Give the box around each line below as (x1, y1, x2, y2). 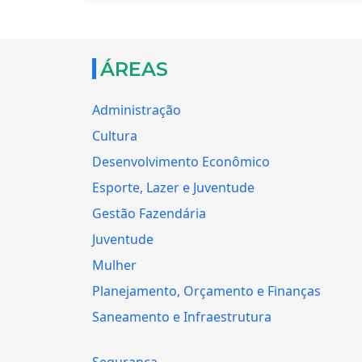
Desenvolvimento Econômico (92, 152, 270, 170)
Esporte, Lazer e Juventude (92, 178, 255, 196)
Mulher (92, 255, 137, 274)
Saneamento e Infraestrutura (92, 307, 271, 326)
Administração (92, 100, 181, 119)
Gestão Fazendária (92, 204, 206, 222)
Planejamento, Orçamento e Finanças (92, 281, 321, 300)
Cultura (92, 126, 137, 145)
